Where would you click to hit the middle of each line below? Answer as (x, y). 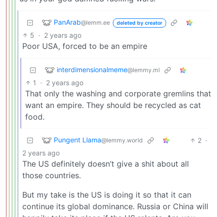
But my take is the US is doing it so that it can (107, 194)
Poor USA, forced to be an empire (85, 46)
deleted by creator (139, 23)
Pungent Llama (77, 139)
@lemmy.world (122, 140)
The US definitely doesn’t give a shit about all (106, 163)
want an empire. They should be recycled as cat (113, 105)
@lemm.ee (95, 22)
